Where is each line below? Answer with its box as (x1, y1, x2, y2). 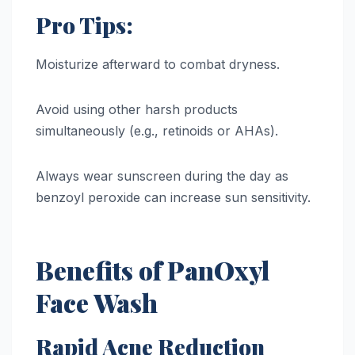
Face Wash (36, 284, 158, 319)
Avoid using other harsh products (36, 101, 238, 117)
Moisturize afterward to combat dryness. (36, 55, 280, 72)
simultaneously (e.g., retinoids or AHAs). (36, 122, 278, 139)
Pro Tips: (36, 10, 133, 40)
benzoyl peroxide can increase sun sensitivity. (36, 189, 311, 205)
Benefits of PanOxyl (36, 252, 269, 287)
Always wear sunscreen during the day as (36, 167, 288, 184)
